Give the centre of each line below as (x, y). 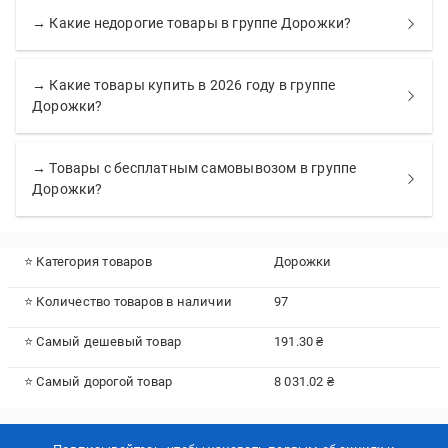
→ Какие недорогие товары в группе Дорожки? (192, 23)
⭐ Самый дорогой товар (98, 381)
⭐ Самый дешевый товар (103, 341)
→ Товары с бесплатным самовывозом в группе (194, 168)
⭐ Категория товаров (88, 261)
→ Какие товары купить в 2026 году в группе (184, 85)
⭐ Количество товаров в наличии (128, 301)
